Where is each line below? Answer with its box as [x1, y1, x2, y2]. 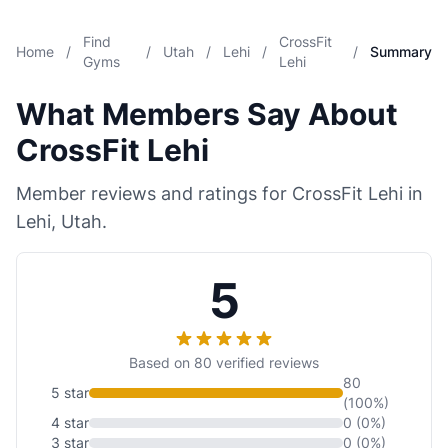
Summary [370, 43, 432, 60]
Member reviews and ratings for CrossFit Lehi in [16, 183, 423, 204]
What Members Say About [16, 96, 398, 132]
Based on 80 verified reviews [129, 354, 319, 371]
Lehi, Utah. [16, 211, 107, 232]
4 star [51, 414, 89, 431]
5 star [51, 384, 89, 401]
